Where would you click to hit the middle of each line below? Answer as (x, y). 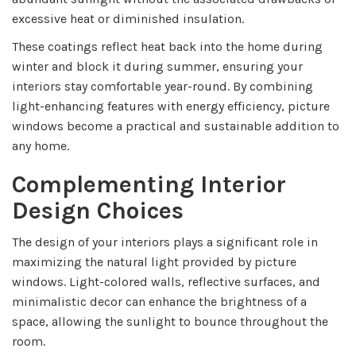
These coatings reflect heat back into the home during (167, 46)
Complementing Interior (149, 184)
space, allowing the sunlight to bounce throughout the (170, 321)
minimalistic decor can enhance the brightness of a (159, 301)
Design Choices (98, 210)
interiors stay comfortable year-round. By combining (163, 86)
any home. (41, 145)
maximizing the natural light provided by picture (154, 261)
